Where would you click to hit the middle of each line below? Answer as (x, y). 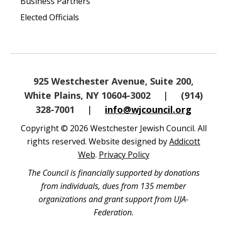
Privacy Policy (124, 155)
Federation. (113, 212)
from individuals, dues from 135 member (113, 186)
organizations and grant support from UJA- (113, 199)
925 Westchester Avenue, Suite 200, (113, 81)
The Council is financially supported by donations (113, 173)
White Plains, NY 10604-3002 (89, 95)
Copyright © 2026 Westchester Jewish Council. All (113, 128)
